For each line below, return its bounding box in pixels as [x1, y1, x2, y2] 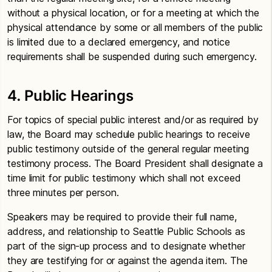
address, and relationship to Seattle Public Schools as [7, 225, 245, 237]
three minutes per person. [7, 186, 119, 199]
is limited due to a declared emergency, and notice [7, 36, 230, 48]
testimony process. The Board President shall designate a [7, 157, 263, 169]
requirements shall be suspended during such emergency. [7, 50, 257, 63]
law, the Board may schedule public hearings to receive [7, 128, 250, 140]
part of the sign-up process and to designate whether [7, 240, 245, 252]
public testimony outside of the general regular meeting [7, 143, 249, 155]
